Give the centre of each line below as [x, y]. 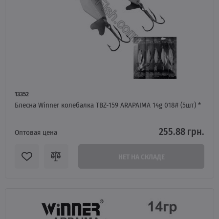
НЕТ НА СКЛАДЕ [141, 156]
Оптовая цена [36, 132]
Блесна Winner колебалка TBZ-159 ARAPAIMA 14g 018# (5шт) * [108, 105]
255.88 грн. [182, 131]
